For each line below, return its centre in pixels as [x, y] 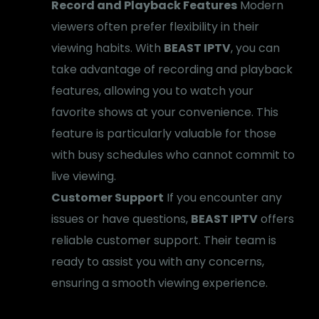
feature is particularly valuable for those [164, 133]
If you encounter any [223, 197]
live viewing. [84, 176]
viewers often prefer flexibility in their [156, 26]
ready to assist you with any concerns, [158, 261]
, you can [256, 48]
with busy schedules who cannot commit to [173, 155]
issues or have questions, [121, 219]
